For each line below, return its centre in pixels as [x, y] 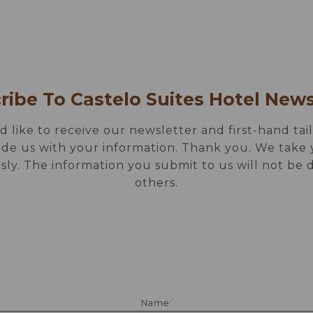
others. [156, 182]
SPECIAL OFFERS [194, 29]
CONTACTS [156, 50]
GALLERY [90, 29]
